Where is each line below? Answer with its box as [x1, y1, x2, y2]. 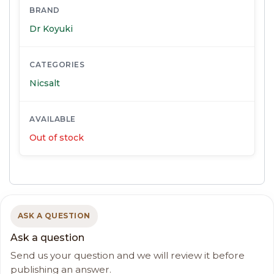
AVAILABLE [29, 114, 76, 124]
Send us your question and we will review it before [10, 250, 245, 262]
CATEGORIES [29, 59, 84, 69]
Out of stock [29, 131, 84, 143]
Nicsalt [29, 77, 60, 89]
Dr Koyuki [29, 23, 73, 34]
